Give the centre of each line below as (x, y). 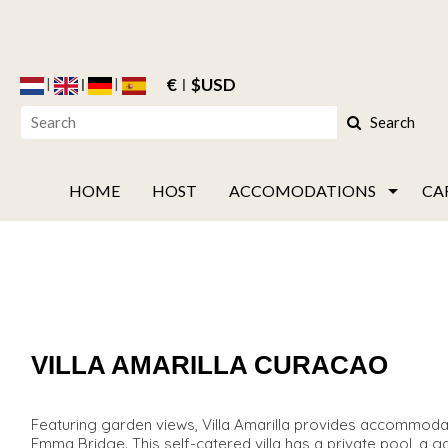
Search (392, 121)
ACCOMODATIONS (302, 190)
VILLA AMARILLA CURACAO (209, 364)
